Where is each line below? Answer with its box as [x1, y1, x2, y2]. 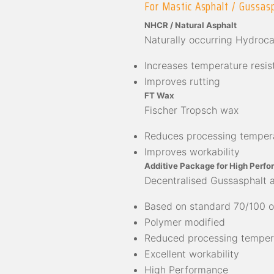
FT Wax [144, 90, 174, 100]
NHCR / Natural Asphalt [144, 20, 237, 30]
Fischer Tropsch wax [144, 103, 239, 116]
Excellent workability [144, 247, 239, 260]
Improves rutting [144, 75, 220, 87]
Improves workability [144, 145, 240, 158]
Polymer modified [144, 215, 225, 228]
